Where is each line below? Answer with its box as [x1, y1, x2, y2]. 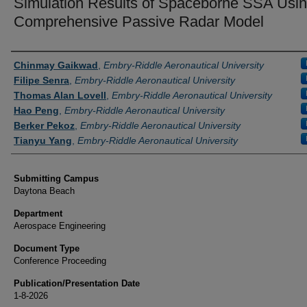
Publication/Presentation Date [14, 278, 140, 288]
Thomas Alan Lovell [14, 90, 106, 101]
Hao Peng [14, 105, 59, 116]
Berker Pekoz [14, 120, 75, 131]
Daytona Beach [14, 186, 75, 196]
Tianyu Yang [14, 135, 72, 146]
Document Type [14, 243, 79, 254]
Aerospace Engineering [14, 221, 106, 231]
